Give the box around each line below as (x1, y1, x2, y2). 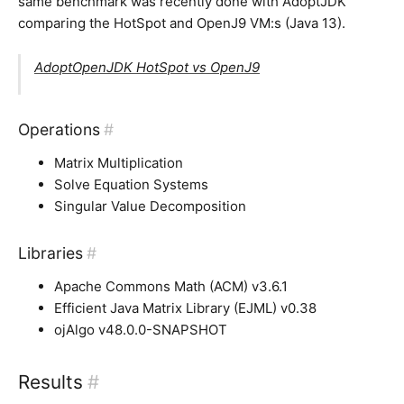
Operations (18, 120, 100, 140)
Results (18, 370, 83, 393)
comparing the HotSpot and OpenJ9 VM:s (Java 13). (18, 14, 345, 32)
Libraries (18, 243, 83, 262)
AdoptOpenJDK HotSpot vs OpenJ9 (34, 59, 260, 77)
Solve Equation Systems (54, 176, 208, 194)
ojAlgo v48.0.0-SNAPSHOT (54, 320, 227, 338)
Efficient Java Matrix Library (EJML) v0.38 (54, 298, 317, 317)
